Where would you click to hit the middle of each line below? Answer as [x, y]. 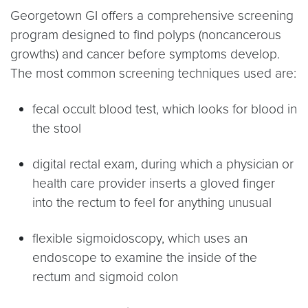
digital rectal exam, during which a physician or [163, 164]
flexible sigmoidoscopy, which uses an [140, 238]
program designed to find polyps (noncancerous [146, 35]
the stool [57, 128]
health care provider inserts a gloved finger [154, 183]
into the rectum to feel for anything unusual [152, 202]
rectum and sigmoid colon [105, 277]
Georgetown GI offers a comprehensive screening [152, 15]
